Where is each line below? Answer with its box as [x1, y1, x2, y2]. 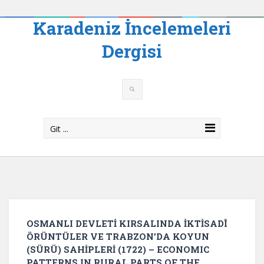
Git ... [50, 123, 68, 134]
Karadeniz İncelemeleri [33, 16, 231, 39]
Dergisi [102, 39, 162, 62]
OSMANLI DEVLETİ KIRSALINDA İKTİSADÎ [27, 217, 227, 229]
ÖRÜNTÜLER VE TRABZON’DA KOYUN [27, 230, 209, 242]
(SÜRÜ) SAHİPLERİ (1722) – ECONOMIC [27, 243, 209, 255]
